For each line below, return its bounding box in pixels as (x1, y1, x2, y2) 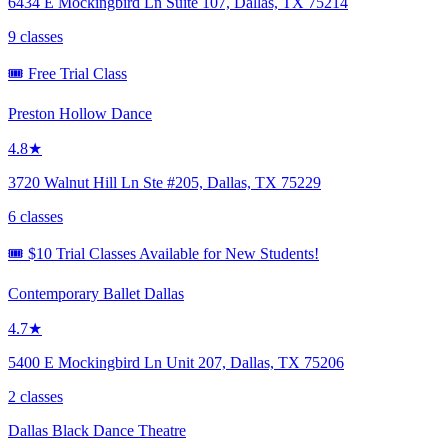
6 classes (8, 207, 63, 225)
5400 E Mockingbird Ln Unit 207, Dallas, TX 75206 (8, 353, 344, 371)
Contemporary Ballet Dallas (8, 284, 184, 302)
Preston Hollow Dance (8, 104, 152, 122)
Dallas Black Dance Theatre (8, 421, 186, 439)
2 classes (8, 387, 63, 405)
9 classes (8, 27, 63, 45)
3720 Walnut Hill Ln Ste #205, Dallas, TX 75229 (8, 173, 321, 191)
